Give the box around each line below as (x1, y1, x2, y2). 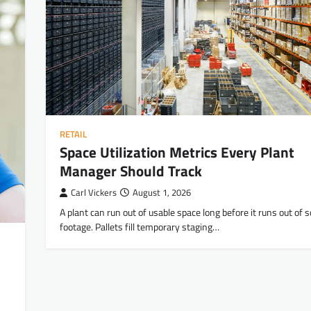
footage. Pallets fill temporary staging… (60, 219, 219, 235)
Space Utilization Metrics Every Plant (60, 141, 294, 164)
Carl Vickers (71, 186, 117, 200)
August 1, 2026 (133, 186, 191, 200)
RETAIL (60, 128, 87, 142)
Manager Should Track (60, 160, 202, 183)
